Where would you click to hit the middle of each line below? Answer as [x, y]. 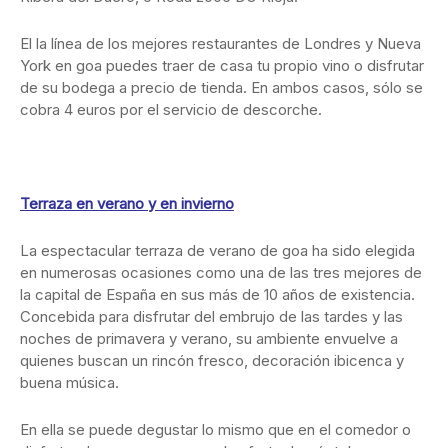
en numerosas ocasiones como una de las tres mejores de [221, 272]
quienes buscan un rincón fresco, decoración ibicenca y [212, 360]
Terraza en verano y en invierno [127, 203]
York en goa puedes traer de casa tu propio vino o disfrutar [222, 65]
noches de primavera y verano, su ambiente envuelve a [209, 338]
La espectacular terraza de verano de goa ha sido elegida [217, 250]
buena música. [69, 382]
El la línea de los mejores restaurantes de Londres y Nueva [220, 43]
